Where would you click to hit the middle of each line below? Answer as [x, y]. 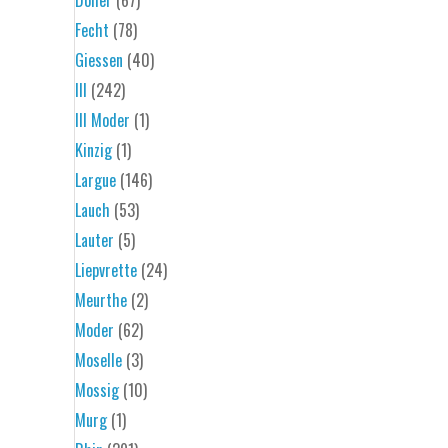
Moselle [98, 359]
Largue [95, 179]
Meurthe [101, 299]
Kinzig [93, 149]
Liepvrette [106, 269]
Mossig [97, 389]
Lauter [94, 239]
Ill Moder [102, 119]
